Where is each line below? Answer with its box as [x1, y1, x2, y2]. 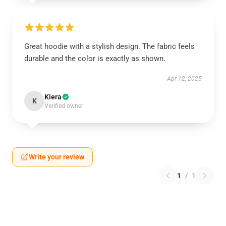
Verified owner [44, 102, 83, 109]
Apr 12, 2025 [167, 75, 202, 82]
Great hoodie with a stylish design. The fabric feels [24, 42, 195, 51]
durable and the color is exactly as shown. [24, 54, 165, 63]
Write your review [29, 153, 84, 161]
